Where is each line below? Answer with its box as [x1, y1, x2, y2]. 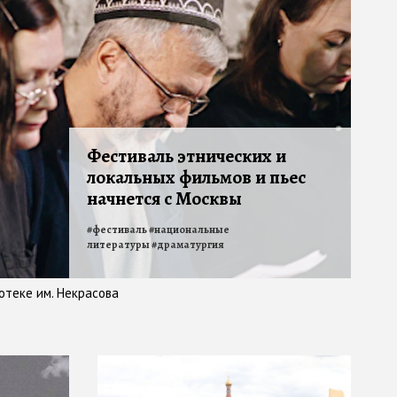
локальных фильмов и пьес [87, 165, 306, 191]
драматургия [157, 237, 224, 253]
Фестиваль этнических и [87, 144, 286, 169]
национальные [154, 222, 230, 237]
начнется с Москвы [87, 186, 242, 212]
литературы [87, 237, 150, 253]
